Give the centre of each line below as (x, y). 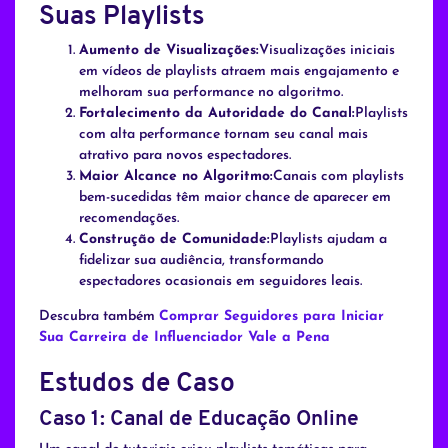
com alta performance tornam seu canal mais (223, 135)
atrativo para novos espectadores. (185, 156)
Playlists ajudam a (328, 240)
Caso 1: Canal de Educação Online (199, 420)
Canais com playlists (338, 177)
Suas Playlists (122, 18)
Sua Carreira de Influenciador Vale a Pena (184, 338)
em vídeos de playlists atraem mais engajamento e (239, 72)
